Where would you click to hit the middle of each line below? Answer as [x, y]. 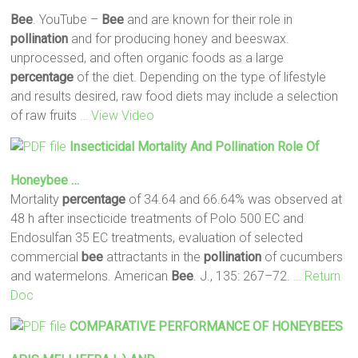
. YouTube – [68, 19]
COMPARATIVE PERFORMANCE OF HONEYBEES [207, 326]
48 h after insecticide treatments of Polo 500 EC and [157, 218]
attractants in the [154, 257]
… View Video [117, 115]
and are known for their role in [209, 19]
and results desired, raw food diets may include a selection [175, 96]
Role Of [297, 146]
